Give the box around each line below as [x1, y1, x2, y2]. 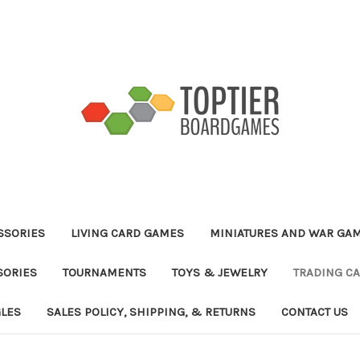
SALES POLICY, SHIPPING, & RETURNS [47, 304, 256, 319]
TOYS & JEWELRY [172, 264, 268, 280]
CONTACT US [281, 304, 348, 319]
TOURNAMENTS [63, 264, 146, 280]
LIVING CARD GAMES [71, 225, 184, 240]
